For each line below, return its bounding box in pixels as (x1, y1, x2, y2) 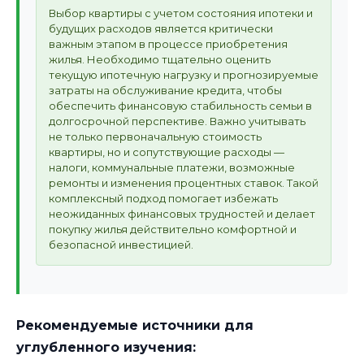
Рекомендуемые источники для (16, 317, 253, 333)
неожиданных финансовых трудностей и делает (49, 206, 315, 220)
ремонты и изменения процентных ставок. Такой (49, 175, 318, 189)
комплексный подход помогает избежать (49, 191, 278, 205)
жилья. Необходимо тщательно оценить (49, 52, 271, 66)
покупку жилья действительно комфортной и (49, 222, 297, 236)
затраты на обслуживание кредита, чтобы (49, 83, 282, 97)
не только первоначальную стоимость (49, 129, 262, 143)
